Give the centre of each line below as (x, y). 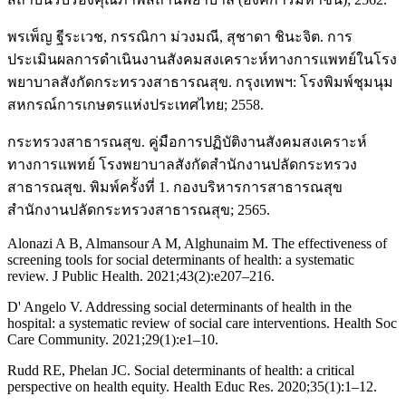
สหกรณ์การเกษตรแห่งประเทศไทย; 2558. (135, 105)
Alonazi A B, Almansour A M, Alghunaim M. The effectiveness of (197, 244)
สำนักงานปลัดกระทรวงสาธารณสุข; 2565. (139, 210)
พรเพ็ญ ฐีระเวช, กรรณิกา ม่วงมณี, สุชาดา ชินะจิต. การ (180, 37)
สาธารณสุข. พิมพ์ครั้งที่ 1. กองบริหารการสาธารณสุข (175, 188)
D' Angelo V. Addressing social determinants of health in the (179, 307)
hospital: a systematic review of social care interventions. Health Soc (202, 324)
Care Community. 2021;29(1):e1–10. (113, 340)
